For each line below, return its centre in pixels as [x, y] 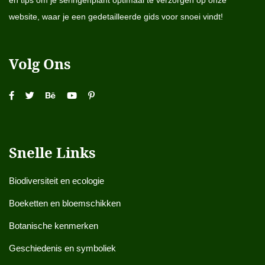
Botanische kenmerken [54, 226]
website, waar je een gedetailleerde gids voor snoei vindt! [116, 17]
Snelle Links [52, 152]
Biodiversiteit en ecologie [56, 181]
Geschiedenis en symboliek [62, 248]
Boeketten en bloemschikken [65, 203]
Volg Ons [40, 64]
